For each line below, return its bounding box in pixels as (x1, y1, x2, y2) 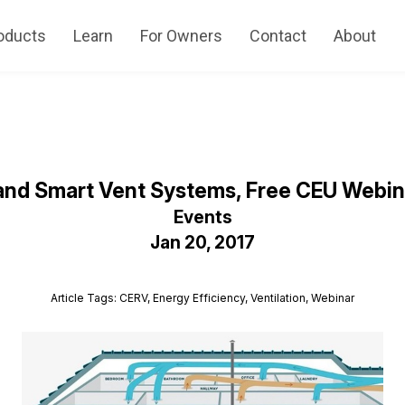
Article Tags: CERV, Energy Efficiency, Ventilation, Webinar (51, 290, 354, 305)
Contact (249, 26, 306, 45)
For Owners (139, 26, 222, 45)
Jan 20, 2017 (150, 231, 255, 254)
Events (173, 206, 232, 229)
